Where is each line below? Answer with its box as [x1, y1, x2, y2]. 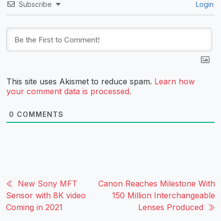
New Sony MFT [18, 178, 77, 188]
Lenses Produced [138, 202, 203, 212]
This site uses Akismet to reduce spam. [6, 76, 154, 86]
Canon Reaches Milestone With [98, 178, 215, 188]
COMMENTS [14, 110, 64, 118]
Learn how [154, 76, 195, 86]
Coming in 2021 [6, 202, 63, 212]
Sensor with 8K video [6, 190, 86, 200]
